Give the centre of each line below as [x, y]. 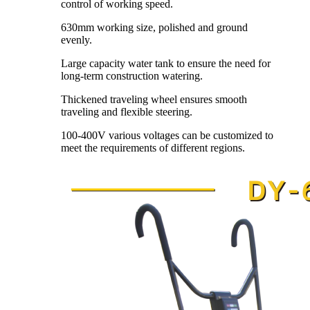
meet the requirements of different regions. [153, 147]
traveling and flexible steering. [127, 111]
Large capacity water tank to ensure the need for [166, 63]
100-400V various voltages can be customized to [167, 135]
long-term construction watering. [132, 75]
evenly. [76, 39]
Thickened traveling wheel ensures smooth [154, 99]
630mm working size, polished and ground [154, 27]
